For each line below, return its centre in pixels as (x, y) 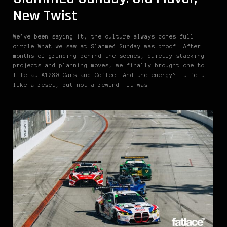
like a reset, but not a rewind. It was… (82, 85)
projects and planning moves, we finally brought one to (109, 66)
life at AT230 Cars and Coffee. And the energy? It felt (109, 75)
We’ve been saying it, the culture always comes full (104, 37)
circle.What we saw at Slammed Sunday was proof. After (107, 46)
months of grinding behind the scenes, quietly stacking (109, 56)
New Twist (45, 16)
